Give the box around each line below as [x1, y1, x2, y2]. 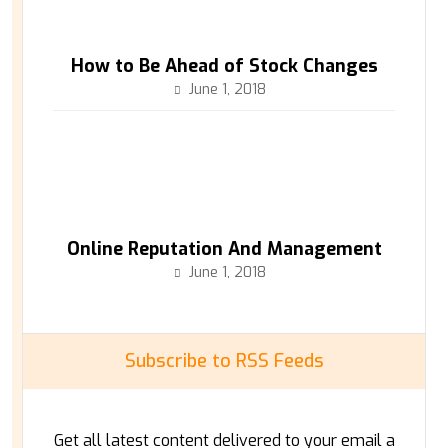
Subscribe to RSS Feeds [124, 349, 324, 373]
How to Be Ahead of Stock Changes [70, 54, 378, 78]
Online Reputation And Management [66, 237, 382, 261]
